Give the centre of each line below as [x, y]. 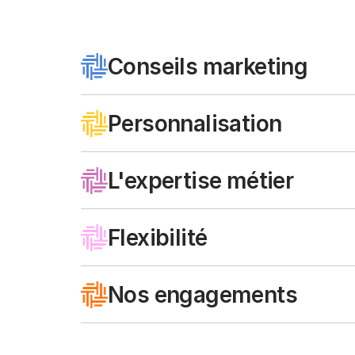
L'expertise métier [203, 181]
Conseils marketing [208, 67]
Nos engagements [202, 295]
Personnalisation [195, 124]
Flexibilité [158, 238]
